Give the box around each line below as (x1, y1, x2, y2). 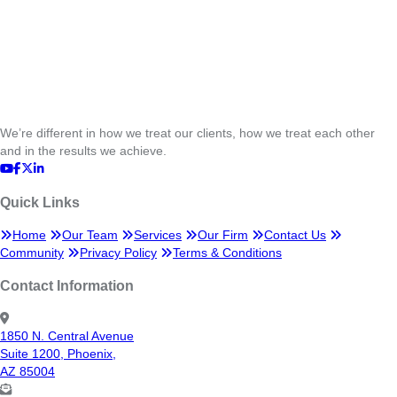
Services (134, 228, 182, 242)
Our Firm (198, 228, 248, 242)
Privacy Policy (80, 245, 157, 260)
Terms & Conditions (173, 245, 282, 260)
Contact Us (264, 228, 326, 242)
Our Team (62, 228, 118, 242)
